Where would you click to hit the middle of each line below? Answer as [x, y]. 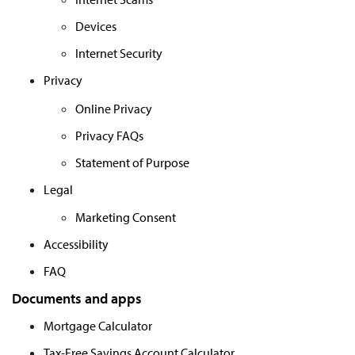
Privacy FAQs [109, 135]
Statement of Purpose [132, 162]
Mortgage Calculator [98, 325]
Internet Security [119, 53]
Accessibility [76, 244]
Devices [96, 26]
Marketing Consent [126, 218]
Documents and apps [77, 299]
